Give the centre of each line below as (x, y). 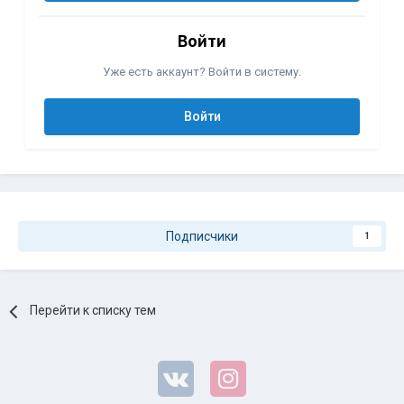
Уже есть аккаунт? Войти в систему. (202, 72)
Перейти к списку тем (93, 311)
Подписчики (202, 237)
